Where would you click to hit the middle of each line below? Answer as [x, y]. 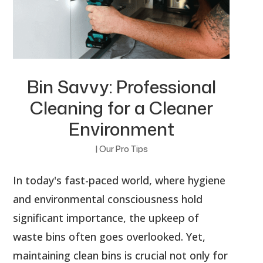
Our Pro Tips [123, 149]
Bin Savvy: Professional [121, 86]
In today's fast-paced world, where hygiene [119, 180]
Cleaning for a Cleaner [121, 107]
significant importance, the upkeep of [106, 218]
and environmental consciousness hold [108, 199]
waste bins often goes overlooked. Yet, [109, 236]
